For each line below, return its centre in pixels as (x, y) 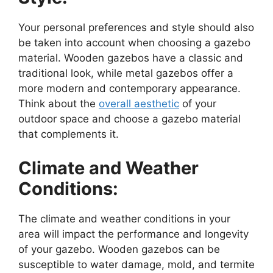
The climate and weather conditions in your (124, 218)
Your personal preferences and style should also (136, 28)
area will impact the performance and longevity (133, 234)
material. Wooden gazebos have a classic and (131, 58)
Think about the (58, 104)
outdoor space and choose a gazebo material (129, 119)
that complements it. (69, 134)
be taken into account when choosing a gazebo (134, 43)
